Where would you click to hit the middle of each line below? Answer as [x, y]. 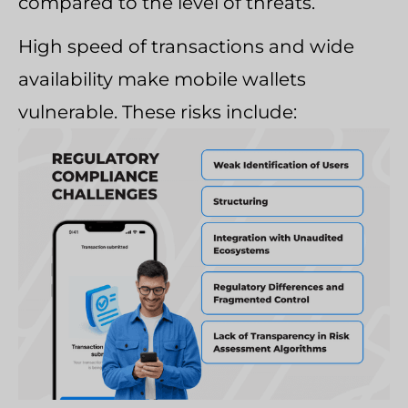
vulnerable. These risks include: [158, 112]
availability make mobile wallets [162, 79]
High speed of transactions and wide [186, 46]
